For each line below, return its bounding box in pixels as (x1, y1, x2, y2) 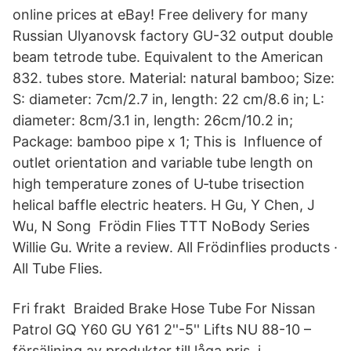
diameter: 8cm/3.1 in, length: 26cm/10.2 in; (13, 112, 293, 128)
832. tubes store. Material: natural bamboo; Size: (13, 70, 335, 86)
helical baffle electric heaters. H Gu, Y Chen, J (13, 197, 315, 213)
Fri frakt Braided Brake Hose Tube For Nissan (13, 300, 316, 317)
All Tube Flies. (13, 260, 103, 277)
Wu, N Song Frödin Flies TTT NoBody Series (13, 218, 309, 234)
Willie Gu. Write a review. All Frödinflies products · (13, 239, 338, 255)
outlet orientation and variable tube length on (13, 154, 313, 171)
